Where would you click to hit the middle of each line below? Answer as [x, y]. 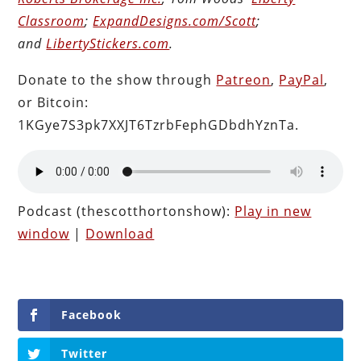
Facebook [92, 314]
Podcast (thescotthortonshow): [127, 211]
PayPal [302, 79]
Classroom [52, 21]
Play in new [273, 211]
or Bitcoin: [54, 102]
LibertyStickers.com [108, 43]
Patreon [244, 79]
